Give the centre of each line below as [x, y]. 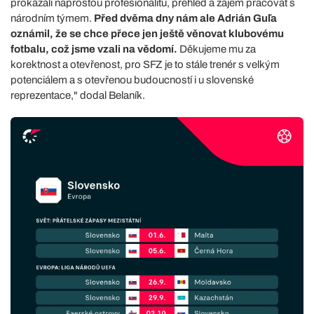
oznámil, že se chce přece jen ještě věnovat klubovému [147, 33]
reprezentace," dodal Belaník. [78, 95]
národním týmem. [52, 18]
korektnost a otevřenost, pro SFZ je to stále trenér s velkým [145, 64]
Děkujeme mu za [217, 49]
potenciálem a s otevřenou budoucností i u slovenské [132, 80]
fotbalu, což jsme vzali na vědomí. [94, 49]
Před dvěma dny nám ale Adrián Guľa [185, 18]
